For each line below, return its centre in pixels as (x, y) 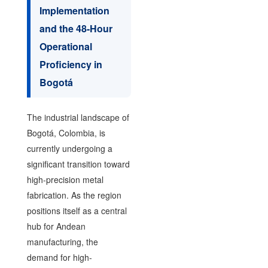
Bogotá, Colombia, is (66, 133)
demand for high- (59, 257)
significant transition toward (78, 164)
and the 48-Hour (76, 28)
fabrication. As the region (74, 195)
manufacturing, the (62, 242)
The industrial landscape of (78, 117)
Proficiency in (71, 64)
